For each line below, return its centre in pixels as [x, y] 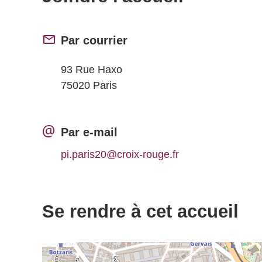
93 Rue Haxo [92, 69]
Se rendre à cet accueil [140, 211]
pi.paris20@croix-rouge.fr [120, 154]
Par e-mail [89, 132]
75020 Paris [89, 85]
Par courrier [94, 40]
